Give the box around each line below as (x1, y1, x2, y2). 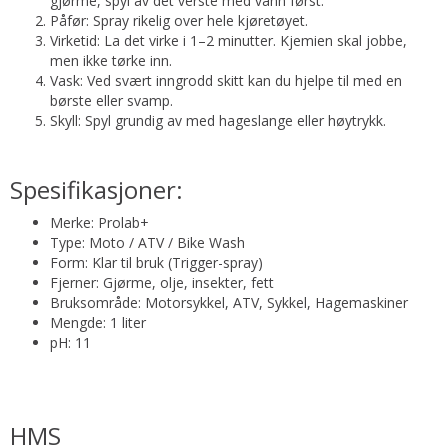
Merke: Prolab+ (50, 213, 149, 232)
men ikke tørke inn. (50, 51, 172, 70)
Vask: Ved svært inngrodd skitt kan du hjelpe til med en (50, 71, 402, 90)
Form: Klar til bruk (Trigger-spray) (50, 253, 263, 272)
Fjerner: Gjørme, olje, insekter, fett (50, 273, 274, 292)
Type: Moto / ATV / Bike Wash (50, 233, 245, 252)
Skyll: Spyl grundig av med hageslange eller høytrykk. (50, 111, 386, 130)
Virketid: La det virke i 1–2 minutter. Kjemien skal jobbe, (50, 31, 407, 50)
